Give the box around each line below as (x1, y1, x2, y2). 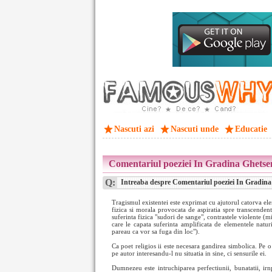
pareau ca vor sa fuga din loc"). (112, 228, 200, 235)
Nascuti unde (171, 124, 219, 134)
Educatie (235, 124, 267, 134)
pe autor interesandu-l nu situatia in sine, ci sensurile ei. (112, 250, 267, 257)
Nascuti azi (114, 124, 154, 134)
